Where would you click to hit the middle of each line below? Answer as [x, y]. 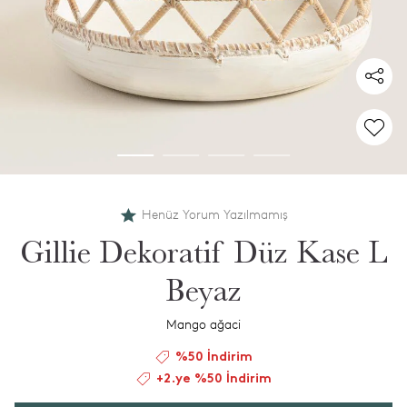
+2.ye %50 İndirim [214, 379]
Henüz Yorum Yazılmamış [214, 215]
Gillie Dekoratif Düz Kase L [203, 253]
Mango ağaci [203, 325]
